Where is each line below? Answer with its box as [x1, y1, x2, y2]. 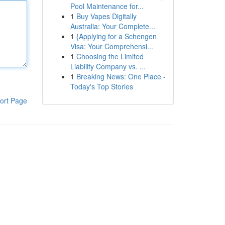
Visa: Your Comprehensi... [70, 41, 153, 51]
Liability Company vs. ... [70, 61, 146, 71]
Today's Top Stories [70, 81, 133, 91]
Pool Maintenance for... [70, 1, 144, 11]
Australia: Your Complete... [70, 21, 155, 31]
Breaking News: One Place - [76, 71, 166, 81]
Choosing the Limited [76, 51, 144, 61]
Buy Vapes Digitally [76, 11, 137, 21]
